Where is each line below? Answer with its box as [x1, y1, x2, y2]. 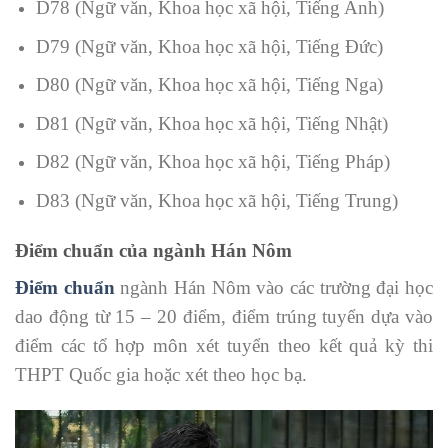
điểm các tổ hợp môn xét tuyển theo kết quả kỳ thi [15, 334, 433, 356]
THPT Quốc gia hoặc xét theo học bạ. [15, 363, 307, 385]
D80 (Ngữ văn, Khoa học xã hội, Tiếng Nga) [35, 74, 383, 96]
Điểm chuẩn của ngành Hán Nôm [15, 239, 292, 261]
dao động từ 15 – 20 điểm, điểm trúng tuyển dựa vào [15, 305, 433, 327]
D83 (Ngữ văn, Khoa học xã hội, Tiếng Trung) [35, 190, 398, 212]
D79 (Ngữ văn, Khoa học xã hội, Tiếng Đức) [35, 35, 383, 57]
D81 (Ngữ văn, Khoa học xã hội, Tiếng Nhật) [35, 112, 388, 134]
